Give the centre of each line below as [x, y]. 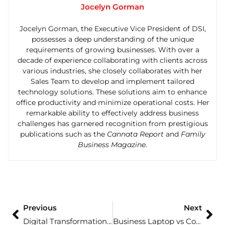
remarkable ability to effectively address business [113, 113]
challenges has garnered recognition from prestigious [113, 124]
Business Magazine [112, 145]
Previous [40, 208]
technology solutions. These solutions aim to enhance [113, 92]
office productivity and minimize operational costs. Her [113, 103]
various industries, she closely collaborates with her [113, 71]
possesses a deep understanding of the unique [113, 39]
